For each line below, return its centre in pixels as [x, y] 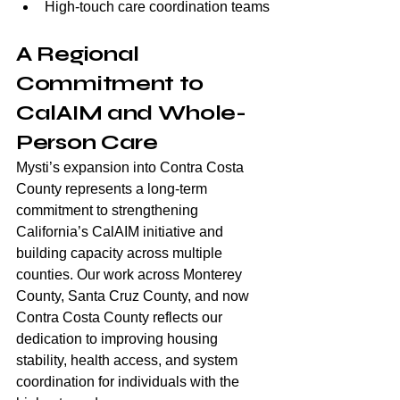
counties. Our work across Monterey [131, 275]
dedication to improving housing [119, 339]
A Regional [80, 54]
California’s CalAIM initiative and [121, 232]
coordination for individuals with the [129, 382]
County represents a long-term [113, 189]
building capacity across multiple [121, 254]
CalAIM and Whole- [131, 113]
